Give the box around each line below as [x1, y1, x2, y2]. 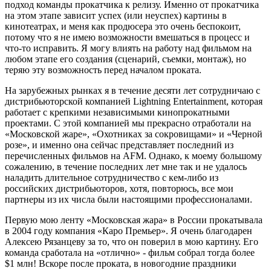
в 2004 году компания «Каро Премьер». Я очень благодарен [5, 225, 252, 236]
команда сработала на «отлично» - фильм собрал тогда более [5, 247, 255, 258]
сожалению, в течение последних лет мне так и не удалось [5, 161, 247, 172]
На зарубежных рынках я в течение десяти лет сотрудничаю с [5, 85, 260, 96]
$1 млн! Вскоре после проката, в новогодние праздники [5, 258, 237, 269]
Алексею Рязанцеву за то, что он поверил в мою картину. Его [5, 236, 258, 247]
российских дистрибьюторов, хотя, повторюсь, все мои [5, 183, 233, 194]
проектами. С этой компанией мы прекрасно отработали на [5, 117, 251, 128]
